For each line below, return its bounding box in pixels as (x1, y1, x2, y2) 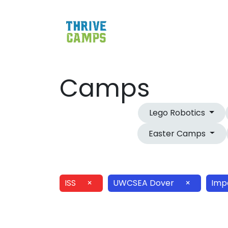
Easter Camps (149, 127, 208, 139)
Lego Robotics (149, 107, 208, 119)
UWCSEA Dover (113, 177, 175, 189)
